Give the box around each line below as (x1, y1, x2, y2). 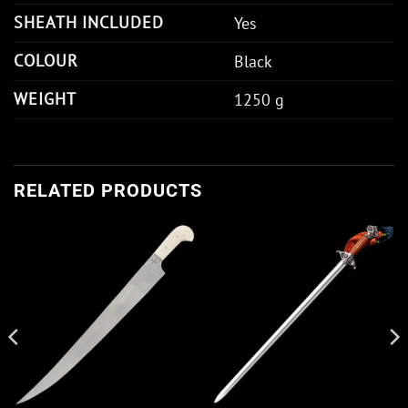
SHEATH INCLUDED (14, 11, 164, 33)
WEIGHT (14, 87, 76, 109)
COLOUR (14, 49, 78, 71)
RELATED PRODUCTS (14, 178, 202, 201)
